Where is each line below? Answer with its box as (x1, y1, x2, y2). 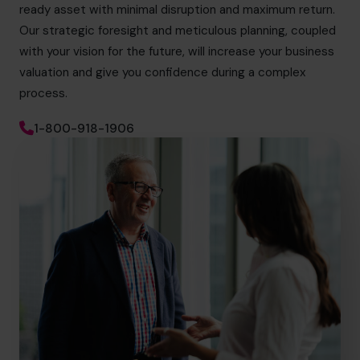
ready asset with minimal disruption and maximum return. (19, 2, 335, 18)
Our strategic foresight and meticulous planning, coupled (19, 22, 336, 39)
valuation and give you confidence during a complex (19, 64, 306, 81)
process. (19, 85, 67, 102)
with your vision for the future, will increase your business (19, 43, 334, 60)
